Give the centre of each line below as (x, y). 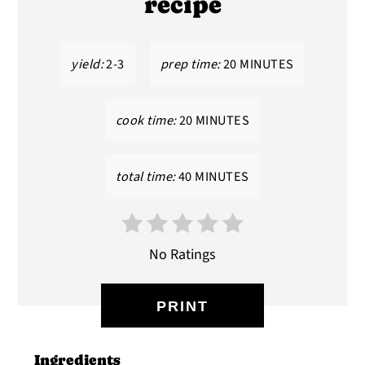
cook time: (146, 120)
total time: (146, 176)
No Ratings (182, 254)
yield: (88, 64)
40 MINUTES (213, 176)
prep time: (190, 64)
